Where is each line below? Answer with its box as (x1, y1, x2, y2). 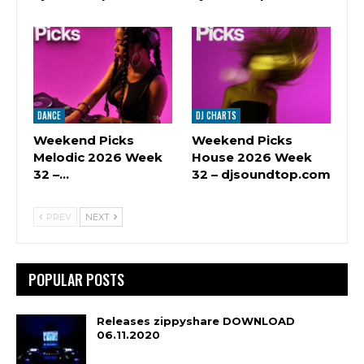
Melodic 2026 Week (33, 149, 162, 166)
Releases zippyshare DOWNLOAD (97, 314, 295, 328)
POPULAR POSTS (28, 269, 124, 291)
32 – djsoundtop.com (192, 167, 331, 183)
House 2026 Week (192, 149, 312, 166)
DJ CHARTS (196, 109, 236, 123)
